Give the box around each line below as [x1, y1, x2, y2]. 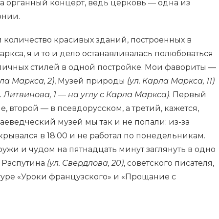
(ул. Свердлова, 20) [47, 158, 124, 168]
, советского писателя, [124, 158, 214, 168]
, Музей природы [54, 76, 127, 86]
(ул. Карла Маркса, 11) [127, 76, 215, 86]
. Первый [169, 89, 206, 99]
